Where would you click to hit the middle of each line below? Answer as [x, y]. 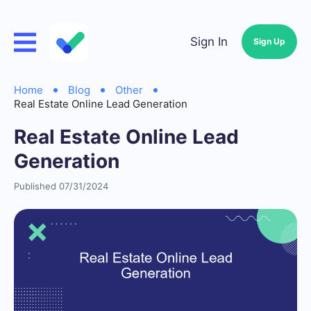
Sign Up [269, 41]
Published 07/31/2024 [61, 186]
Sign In [209, 42]
